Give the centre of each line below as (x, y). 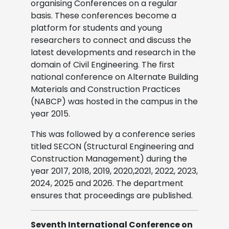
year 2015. (50, 113)
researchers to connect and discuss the (111, 40)
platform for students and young (96, 28)
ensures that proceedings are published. (112, 195)
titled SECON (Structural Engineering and (112, 146)
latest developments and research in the (113, 52)
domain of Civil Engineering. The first (103, 64)
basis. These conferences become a (104, 15)
